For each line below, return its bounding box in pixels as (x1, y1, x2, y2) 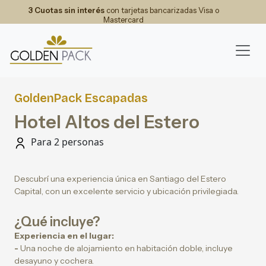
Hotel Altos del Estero (14, 111, 199, 133)
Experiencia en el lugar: (14, 230, 114, 241)
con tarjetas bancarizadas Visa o (104, 5, 219, 15)
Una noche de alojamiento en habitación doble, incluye (18, 243, 233, 254)
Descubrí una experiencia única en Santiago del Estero (14, 173, 226, 184)
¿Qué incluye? (14, 214, 100, 230)
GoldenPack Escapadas (14, 91, 148, 105)
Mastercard (103, 15, 144, 24)
